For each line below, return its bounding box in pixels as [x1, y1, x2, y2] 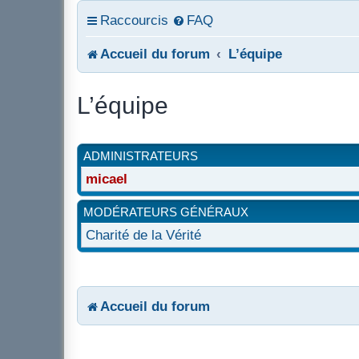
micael [86, 171, 127, 186]
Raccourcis [100, 13, 168, 27]
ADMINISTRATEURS [83, 149, 198, 163]
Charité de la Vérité [86, 228, 201, 242]
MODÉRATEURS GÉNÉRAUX [83, 205, 248, 219]
